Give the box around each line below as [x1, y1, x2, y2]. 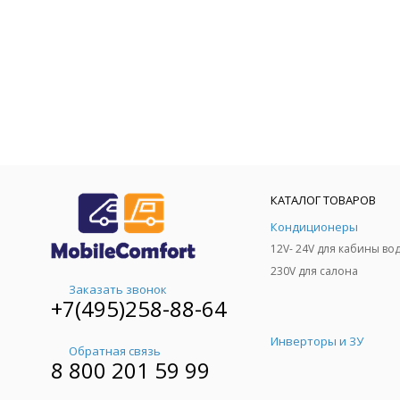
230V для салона [271, 263, 358, 279]
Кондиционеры [271, 219, 358, 235]
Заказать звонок [69, 281, 167, 297]
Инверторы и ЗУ [271, 333, 363, 349]
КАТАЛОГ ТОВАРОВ [271, 192, 376, 208]
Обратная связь [69, 343, 161, 360]
